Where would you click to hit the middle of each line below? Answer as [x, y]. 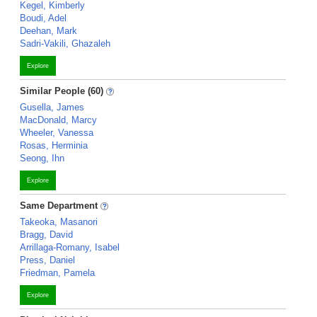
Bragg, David [46, 235]
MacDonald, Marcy [58, 120]
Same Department [60, 206]
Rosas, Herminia [54, 145]
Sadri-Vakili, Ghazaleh [65, 44]
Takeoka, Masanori [59, 222]
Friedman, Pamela [57, 273]
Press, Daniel [47, 260]
